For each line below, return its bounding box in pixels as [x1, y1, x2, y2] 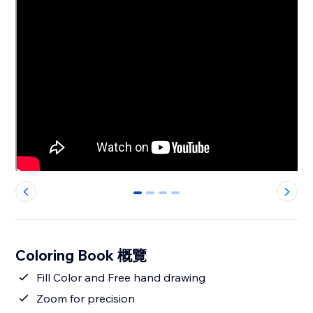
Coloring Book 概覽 [15, 246, 147, 265]
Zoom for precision [36, 291, 136, 306]
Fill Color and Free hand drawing [36, 270, 206, 285]
